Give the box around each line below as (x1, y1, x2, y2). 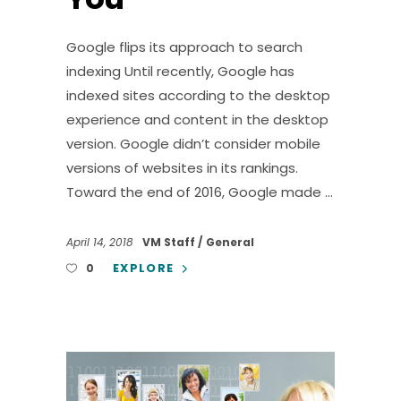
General (206, 234, 254, 250)
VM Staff (142, 234, 198, 250)
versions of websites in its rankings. (66, 158, 298, 178)
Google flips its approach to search (66, 38, 303, 57)
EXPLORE (113, 259, 175, 277)
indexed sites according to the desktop (66, 86, 330, 106)
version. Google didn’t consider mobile (66, 134, 320, 154)
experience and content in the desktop (66, 110, 328, 130)
